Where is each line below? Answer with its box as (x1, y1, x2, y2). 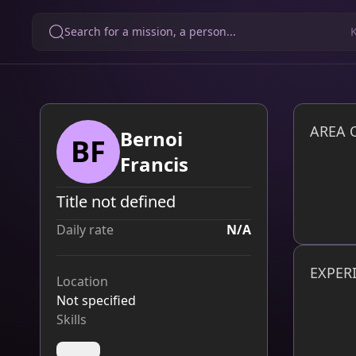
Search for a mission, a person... (64, 24, 236, 39)
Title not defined (56, 191, 176, 212)
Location (56, 273, 108, 290)
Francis (120, 151, 188, 177)
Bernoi (120, 126, 183, 152)
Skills (56, 311, 87, 328)
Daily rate (56, 221, 114, 238)
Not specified (56, 292, 136, 309)
